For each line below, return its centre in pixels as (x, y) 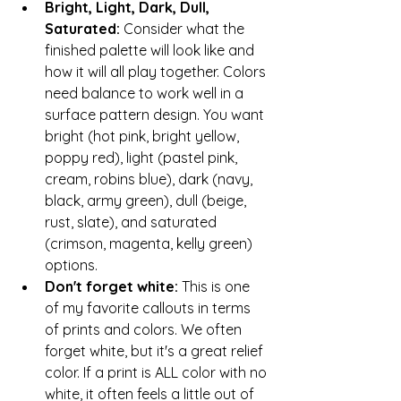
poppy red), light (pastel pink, (143, 157)
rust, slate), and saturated (132, 222)
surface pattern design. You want (156, 114)
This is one (218, 286)
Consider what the (186, 28)
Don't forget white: (113, 286)
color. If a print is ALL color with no (158, 372)
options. (71, 264)
